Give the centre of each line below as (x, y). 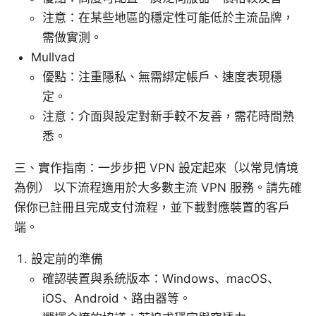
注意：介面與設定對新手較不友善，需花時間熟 (168, 117)
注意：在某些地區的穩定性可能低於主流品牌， (168, 18)
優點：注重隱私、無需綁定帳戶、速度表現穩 (162, 77)
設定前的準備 (67, 259)
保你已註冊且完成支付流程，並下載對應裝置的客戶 (152, 208)
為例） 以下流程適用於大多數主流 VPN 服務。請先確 (158, 188)
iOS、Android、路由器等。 (117, 299)
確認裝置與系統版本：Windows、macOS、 (161, 279)
